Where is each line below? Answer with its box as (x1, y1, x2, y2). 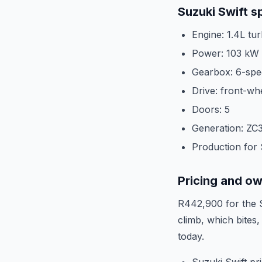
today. (178, 230, 204, 242)
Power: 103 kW (192, 47, 259, 59)
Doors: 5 (192, 104, 230, 115)
